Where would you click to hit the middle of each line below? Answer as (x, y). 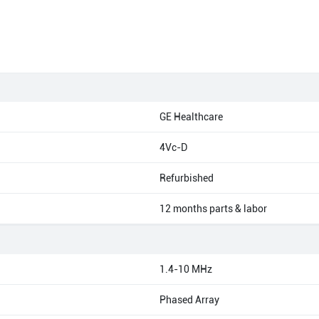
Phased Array (189, 300)
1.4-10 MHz (186, 269)
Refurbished (187, 178)
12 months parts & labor (213, 209)
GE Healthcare (191, 117)
